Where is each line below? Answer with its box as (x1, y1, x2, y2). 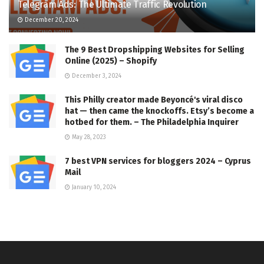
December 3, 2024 (70, 72, 121, 80)
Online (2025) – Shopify (65, 56, 157, 67)
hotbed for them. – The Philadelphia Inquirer (65, 117, 239, 128)
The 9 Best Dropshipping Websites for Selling (65, 45, 245, 55)
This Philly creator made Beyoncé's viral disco (65, 95, 243, 105)
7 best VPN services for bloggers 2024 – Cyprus (65, 156, 251, 167)
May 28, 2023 (70, 134, 106, 141)
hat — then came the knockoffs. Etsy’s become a (65, 106, 254, 117)
